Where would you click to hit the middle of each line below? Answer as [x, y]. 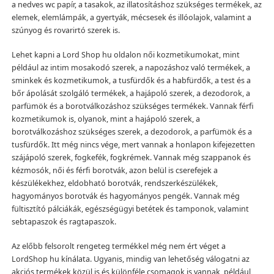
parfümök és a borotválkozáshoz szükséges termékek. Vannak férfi [132, 106]
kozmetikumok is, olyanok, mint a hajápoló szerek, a [106, 119]
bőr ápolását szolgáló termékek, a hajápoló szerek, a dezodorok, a [131, 93]
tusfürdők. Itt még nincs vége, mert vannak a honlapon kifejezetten [133, 144]
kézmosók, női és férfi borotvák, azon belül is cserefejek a [114, 170]
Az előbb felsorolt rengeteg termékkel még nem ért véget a [118, 246]
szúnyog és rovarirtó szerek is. [65, 31]
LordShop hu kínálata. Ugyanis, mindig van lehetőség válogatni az [130, 259]
